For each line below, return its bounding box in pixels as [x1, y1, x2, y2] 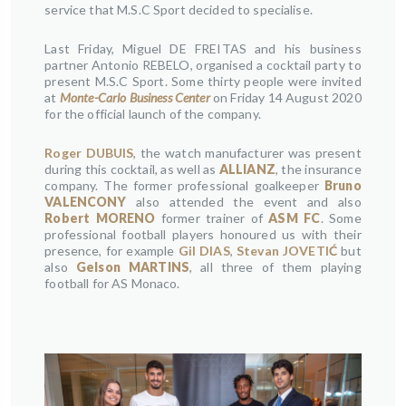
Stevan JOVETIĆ [237, 243, 338, 258]
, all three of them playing [188, 259, 362, 275]
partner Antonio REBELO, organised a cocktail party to [44, 57, 362, 72]
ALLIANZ [218, 161, 275, 177]
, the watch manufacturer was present [133, 145, 362, 160]
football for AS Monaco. [44, 275, 180, 291]
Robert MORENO [44, 210, 156, 226]
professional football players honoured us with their [44, 227, 362, 242]
